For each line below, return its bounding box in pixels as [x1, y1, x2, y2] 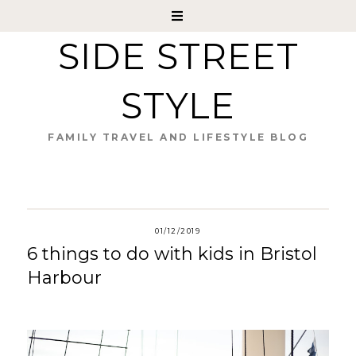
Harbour [26, 267, 102, 288]
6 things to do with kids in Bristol [26, 243, 317, 265]
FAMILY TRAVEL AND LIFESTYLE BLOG [48, 131, 308, 143]
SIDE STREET [57, 35, 299, 78]
